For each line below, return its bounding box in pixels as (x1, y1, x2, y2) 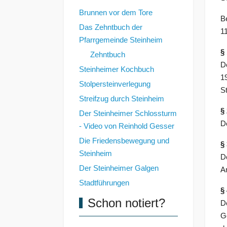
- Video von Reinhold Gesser (79, 122, 174, 131)
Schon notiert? (88, 196, 166, 210)
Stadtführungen (79, 179, 129, 187)
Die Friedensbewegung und (79, 137, 169, 145)
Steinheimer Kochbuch (79, 65, 154, 74)
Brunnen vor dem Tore (79, 9, 153, 17)
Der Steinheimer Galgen (79, 164, 159, 173)
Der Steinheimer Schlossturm (79, 109, 177, 118)
